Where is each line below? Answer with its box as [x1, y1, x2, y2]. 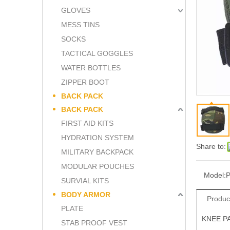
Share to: [196, 142, 226, 150]
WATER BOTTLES [61, 63, 121, 72]
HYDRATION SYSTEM [61, 133, 134, 142]
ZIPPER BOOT [61, 78, 109, 86]
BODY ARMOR [61, 190, 110, 199]
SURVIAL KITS [61, 176, 109, 185]
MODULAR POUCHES [61, 162, 134, 170]
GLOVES [61, 6, 90, 14]
